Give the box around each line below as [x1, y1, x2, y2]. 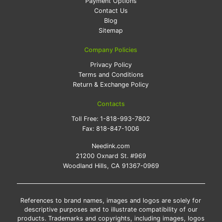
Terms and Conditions [78, 71, 144, 79]
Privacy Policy [90, 61, 132, 69]
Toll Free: [71, 115, 101, 123]
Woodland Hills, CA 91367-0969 [62, 162, 159, 170]
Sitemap [99, 27, 123, 35]
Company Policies [84, 46, 138, 54]
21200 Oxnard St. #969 [75, 152, 146, 160]
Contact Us [94, 7, 128, 15]
